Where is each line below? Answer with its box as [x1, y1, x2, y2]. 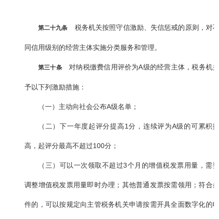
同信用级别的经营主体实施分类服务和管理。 [24, 44, 161, 52]
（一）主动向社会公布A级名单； [38, 103, 138, 111]
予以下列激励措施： [24, 83, 86, 91]
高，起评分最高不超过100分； [24, 142, 118, 150]
